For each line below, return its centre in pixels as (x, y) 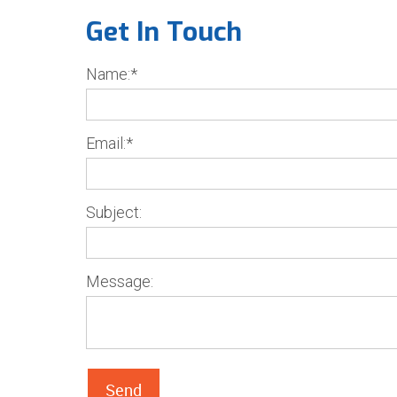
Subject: (114, 212)
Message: (120, 281)
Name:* (112, 74)
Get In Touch (164, 32)
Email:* (109, 143)
